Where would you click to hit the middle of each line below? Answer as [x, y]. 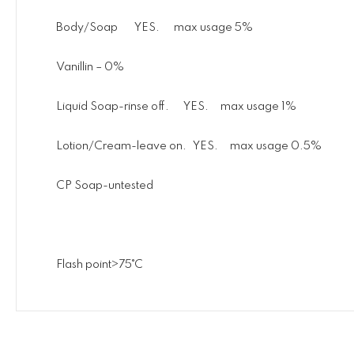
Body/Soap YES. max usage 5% [154, 27]
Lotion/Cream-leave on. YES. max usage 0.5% [189, 146]
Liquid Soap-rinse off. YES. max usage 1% [176, 106]
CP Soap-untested [105, 185]
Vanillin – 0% [90, 67]
